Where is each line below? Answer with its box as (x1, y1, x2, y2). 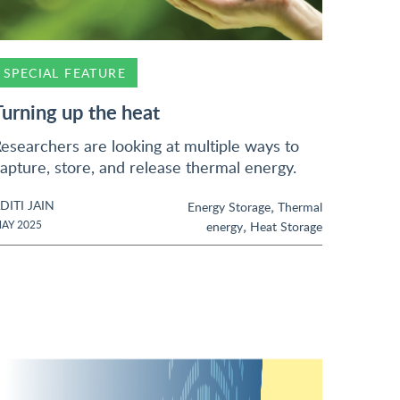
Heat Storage (250, 217, 322, 235)
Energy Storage (187, 197, 271, 215)
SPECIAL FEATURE (4, 63, 126, 81)
